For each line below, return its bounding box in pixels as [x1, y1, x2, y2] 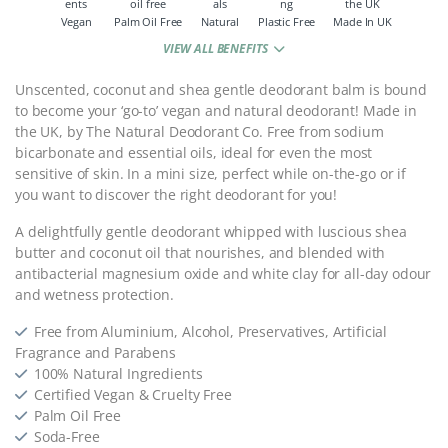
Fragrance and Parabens [15, 343, 176, 363]
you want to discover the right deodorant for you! [15, 185, 338, 205]
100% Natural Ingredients [33, 364, 203, 384]
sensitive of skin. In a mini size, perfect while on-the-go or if [15, 164, 407, 184]
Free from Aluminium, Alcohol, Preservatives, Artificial [33, 322, 388, 342]
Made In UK [333, 14, 392, 30]
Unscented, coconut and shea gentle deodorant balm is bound [15, 80, 427, 100]
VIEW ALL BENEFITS [162, 40, 271, 58]
